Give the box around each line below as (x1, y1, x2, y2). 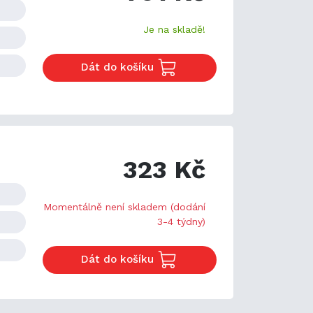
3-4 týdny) (157, 215, 205, 227)
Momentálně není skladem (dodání (43, 201, 205, 212)
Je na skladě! (143, 24, 205, 35)
